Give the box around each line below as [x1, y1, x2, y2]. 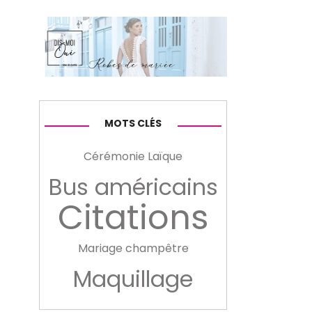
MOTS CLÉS [104, 116, 162, 130]
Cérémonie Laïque [84, 148, 182, 164]
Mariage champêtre [77, 240, 189, 256]
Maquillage [73, 263, 193, 295]
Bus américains [48, 171, 218, 203]
